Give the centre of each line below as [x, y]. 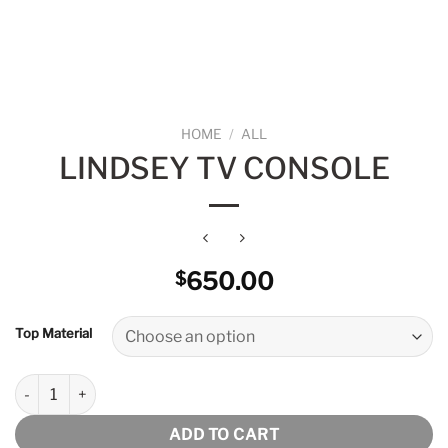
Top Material [53, 333]
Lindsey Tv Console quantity [109, 384]
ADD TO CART [224, 434]
